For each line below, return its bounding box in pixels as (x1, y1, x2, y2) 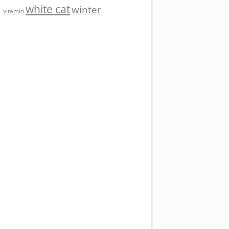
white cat (26, 2, 70, 17)
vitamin (3, 7, 24, 16)
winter (72, 3, 101, 17)
